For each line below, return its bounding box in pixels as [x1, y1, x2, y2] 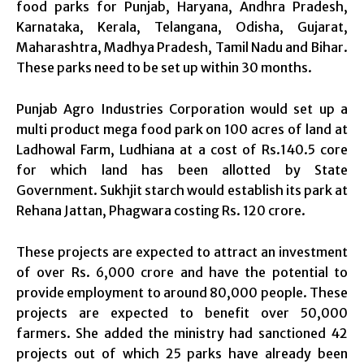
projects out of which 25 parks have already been [16, 344, 348, 362]
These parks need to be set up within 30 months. [16, 58, 312, 76]
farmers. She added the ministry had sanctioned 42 [16, 324, 348, 341]
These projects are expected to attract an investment [16, 243, 348, 260]
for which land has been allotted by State [16, 161, 348, 178]
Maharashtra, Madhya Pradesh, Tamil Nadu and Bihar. [16, 38, 348, 55]
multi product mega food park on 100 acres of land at [16, 120, 348, 137]
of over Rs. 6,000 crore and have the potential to [16, 263, 348, 280]
